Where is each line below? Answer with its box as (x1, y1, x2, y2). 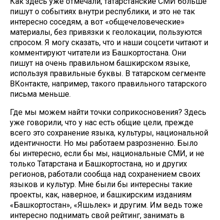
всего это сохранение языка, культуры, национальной (10, 128, 208, 137)
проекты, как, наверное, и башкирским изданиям (10, 190, 192, 199)
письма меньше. (10, 89, 71, 99)
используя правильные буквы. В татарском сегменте (10, 69, 206, 78)
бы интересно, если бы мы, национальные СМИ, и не (10, 149, 204, 158)
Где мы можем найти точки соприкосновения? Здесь (10, 108, 206, 117)
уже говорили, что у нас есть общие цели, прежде (10, 118, 193, 127)
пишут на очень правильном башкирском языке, (10, 58, 190, 68)
